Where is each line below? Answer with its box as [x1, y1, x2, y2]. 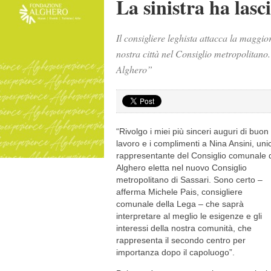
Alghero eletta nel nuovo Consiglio [116, 163, 247, 172]
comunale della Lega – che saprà [116, 199, 244, 209]
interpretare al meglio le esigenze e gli [116, 211, 262, 221]
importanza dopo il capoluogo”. [116, 247, 235, 257]
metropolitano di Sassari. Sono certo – [116, 175, 263, 184]
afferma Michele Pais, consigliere [116, 187, 243, 197]
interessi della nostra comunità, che [116, 223, 252, 233]
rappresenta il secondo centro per [116, 235, 246, 245]
